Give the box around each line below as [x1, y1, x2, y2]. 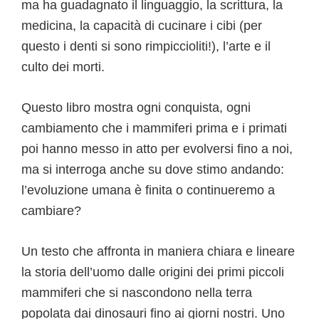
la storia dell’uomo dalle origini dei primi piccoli [21, 264, 284, 279]
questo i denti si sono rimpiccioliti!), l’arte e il [21, 38, 271, 53]
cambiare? [21, 203, 81, 218]
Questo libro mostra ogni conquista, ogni [21, 100, 251, 115]
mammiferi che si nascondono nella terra [21, 285, 252, 300]
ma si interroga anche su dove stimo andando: [21, 162, 284, 177]
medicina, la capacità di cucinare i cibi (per [21, 18, 262, 33]
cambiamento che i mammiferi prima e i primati [21, 120, 287, 135]
